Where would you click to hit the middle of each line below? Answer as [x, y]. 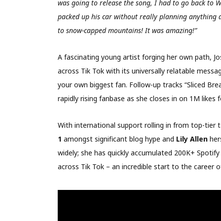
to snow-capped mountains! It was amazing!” [127, 31]
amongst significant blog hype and [120, 139]
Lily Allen [193, 139]
